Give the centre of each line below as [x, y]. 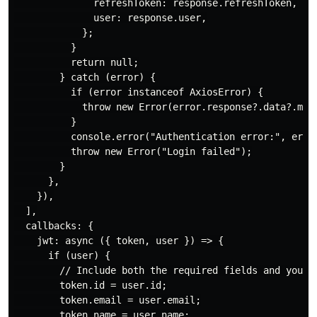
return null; [76, 62]
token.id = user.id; [91, 285]
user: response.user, [110, 17]
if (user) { [62, 255]
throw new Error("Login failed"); [133, 151]
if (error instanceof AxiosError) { [139, 92]
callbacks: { [54, 225]
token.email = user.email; [108, 300]
